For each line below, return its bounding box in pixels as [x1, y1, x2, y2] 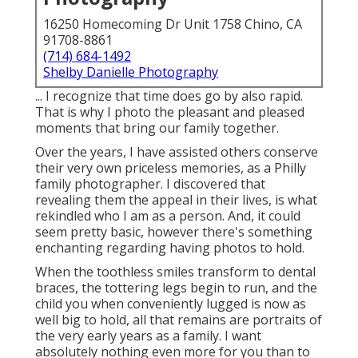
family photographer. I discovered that [35, 175, 265, 193]
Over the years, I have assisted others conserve [35, 143, 318, 161]
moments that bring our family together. [35, 119, 279, 137]
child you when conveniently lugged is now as [35, 295, 306, 313]
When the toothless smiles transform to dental [35, 263, 316, 281]
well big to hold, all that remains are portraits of [35, 311, 322, 329]
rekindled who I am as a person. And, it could [35, 207, 300, 225]
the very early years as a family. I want [35, 327, 261, 345]
